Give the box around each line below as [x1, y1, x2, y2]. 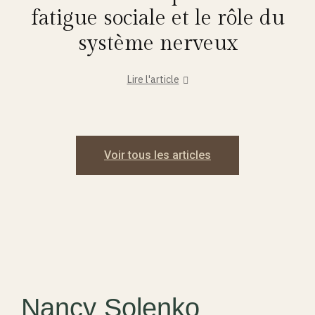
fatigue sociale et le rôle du [30, 5, 285, 31]
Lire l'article [127, 72, 179, 86]
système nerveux [77, 30, 238, 56]
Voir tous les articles [104, 148, 211, 162]
